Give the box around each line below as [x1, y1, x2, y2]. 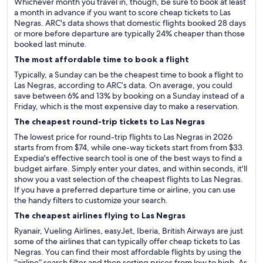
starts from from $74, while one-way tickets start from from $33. [14, 142, 245, 153]
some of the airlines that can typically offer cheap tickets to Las [14, 236, 240, 247]
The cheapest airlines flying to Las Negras [14, 210, 186, 221]
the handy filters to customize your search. [14, 195, 168, 205]
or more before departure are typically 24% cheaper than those [14, 28, 245, 39]
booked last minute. [14, 39, 87, 49]
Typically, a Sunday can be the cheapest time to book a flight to [14, 69, 243, 80]
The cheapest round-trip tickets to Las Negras [14, 116, 205, 127]
